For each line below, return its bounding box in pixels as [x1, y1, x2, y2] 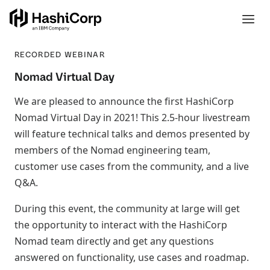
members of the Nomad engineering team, [14, 143, 210, 157]
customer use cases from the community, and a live [14, 160, 249, 173]
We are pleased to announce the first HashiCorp [14, 95, 234, 108]
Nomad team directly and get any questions [14, 234, 214, 248]
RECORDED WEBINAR [14, 49, 105, 60]
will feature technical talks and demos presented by [14, 127, 250, 140]
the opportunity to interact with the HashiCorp [14, 218, 227, 231]
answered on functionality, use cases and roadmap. [14, 251, 249, 264]
